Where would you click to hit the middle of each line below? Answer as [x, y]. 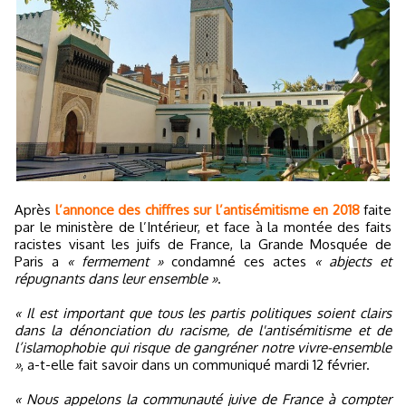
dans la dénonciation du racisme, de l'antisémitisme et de [203, 330]
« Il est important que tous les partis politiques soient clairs [203, 313]
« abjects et [353, 261]
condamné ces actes [239, 261]
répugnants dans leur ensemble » [116, 278]
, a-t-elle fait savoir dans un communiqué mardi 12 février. [195, 364]
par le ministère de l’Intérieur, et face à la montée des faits [203, 227]
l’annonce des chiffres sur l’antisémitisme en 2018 [207, 209]
